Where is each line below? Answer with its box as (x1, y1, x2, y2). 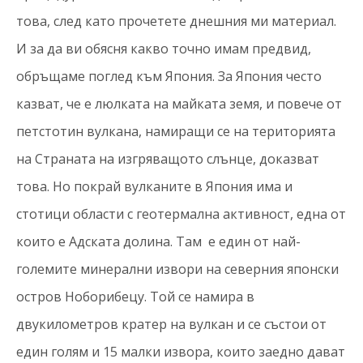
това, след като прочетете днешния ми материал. (16, 12, 336, 30)
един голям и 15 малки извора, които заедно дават (16, 343, 345, 361)
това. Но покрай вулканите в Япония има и (16, 177, 293, 195)
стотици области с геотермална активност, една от (16, 205, 346, 223)
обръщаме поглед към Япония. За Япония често (16, 67, 322, 85)
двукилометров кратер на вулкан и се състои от (16, 315, 327, 333)
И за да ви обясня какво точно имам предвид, (16, 40, 311, 58)
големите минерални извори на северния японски (16, 260, 339, 278)
